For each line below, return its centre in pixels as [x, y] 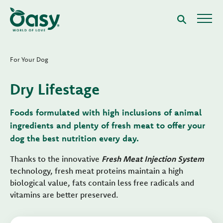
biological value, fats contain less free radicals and [102, 183]
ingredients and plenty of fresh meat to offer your [108, 125]
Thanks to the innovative [56, 159]
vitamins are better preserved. [64, 195]
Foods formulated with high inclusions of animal [106, 112]
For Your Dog [29, 59]
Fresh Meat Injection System [153, 159]
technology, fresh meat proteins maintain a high [97, 171]
